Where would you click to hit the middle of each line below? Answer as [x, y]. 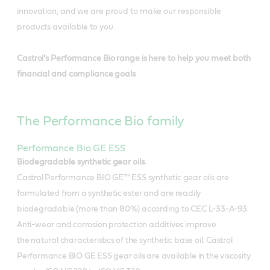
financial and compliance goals [76, 74]
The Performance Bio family [101, 121]
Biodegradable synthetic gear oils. [82, 162]
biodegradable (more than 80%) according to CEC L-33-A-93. [133, 209]
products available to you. [66, 27]
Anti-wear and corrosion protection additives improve [117, 224]
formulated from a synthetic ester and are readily [109, 193]
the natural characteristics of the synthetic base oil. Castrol [125, 240]
